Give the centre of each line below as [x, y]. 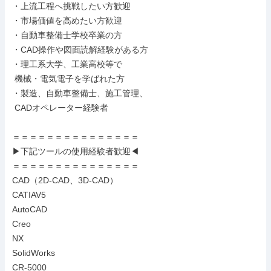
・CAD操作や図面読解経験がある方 [80, 50]
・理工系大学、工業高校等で [67, 64]
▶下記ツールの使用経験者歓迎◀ [76, 151]
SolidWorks [34, 253]
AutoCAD [30, 209]
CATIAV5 [29, 195]
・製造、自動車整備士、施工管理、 [80, 93]
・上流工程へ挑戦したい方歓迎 [71, 6]
